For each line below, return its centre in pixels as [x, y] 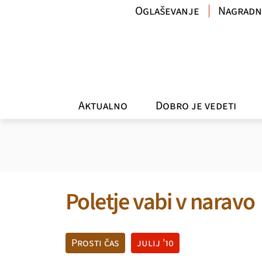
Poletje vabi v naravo [160, 202]
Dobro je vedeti [196, 106]
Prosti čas [95, 243]
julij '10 [155, 243]
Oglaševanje [168, 11]
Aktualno [103, 106]
